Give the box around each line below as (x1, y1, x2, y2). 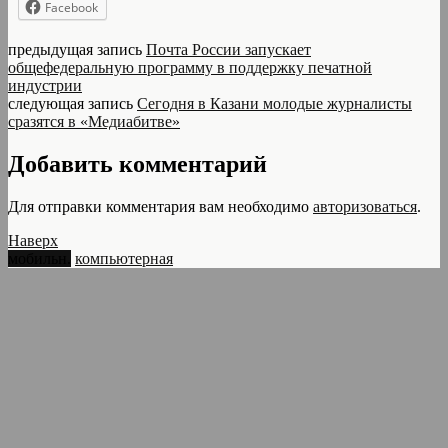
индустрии (8, 76, 82, 94)
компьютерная (75, 249, 173, 267)
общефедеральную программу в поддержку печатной (8, 58, 372, 76)
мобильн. (8, 249, 71, 267)
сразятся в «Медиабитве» (8, 112, 180, 130)
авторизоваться (313, 197, 417, 215)
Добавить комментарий (8, 150, 267, 177)
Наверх (8, 231, 58, 249)
